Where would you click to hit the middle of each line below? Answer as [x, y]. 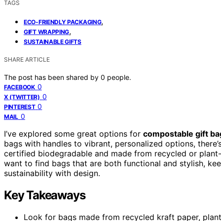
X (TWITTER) [22, 97]
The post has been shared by [52, 77]
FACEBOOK [19, 87]
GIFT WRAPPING [47, 32]
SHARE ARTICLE [27, 59]
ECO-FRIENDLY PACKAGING [63, 22]
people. [119, 77]
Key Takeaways [45, 195]
